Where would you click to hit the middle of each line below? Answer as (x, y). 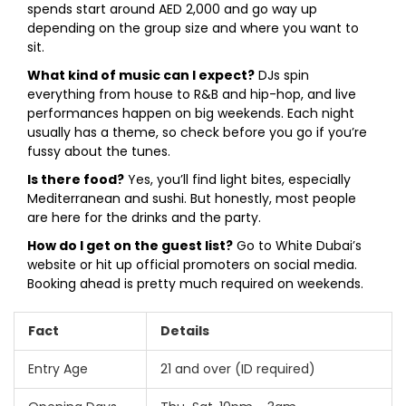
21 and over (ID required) (238, 369)
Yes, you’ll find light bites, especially (237, 180)
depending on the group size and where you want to (193, 29)
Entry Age (58, 369)
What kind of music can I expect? (141, 76)
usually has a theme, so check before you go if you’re (197, 133)
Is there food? (76, 180)
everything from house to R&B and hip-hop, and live (192, 95)
